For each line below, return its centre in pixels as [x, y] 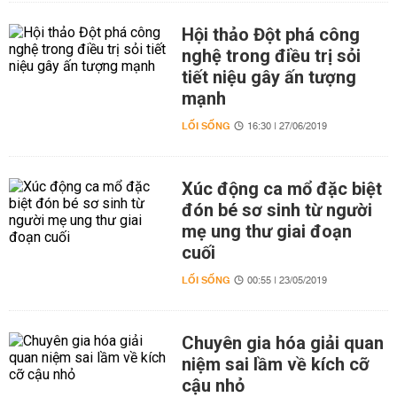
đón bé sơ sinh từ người [276, 210]
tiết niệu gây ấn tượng [269, 77]
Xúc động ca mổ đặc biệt [281, 189]
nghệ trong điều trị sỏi [271, 56]
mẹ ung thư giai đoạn [266, 231]
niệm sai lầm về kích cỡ [275, 364]
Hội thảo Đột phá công [270, 35]
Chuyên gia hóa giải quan [282, 343]
